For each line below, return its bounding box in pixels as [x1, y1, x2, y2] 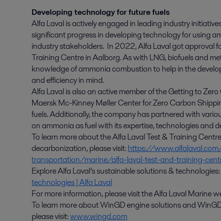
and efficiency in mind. [32, 74, 106, 86]
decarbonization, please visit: [32, 143, 128, 154]
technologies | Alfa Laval [32, 177, 112, 188]
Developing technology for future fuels [32, 6, 170, 18]
